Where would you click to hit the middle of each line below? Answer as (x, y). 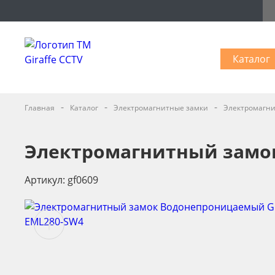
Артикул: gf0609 (61, 180)
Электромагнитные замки (161, 108)
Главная (40, 108)
